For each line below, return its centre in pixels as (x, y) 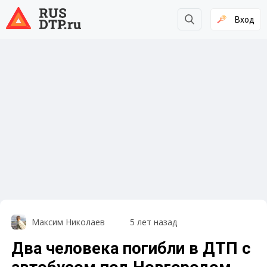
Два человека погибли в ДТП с (131, 249)
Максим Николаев (68, 222)
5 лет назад (153, 222)
